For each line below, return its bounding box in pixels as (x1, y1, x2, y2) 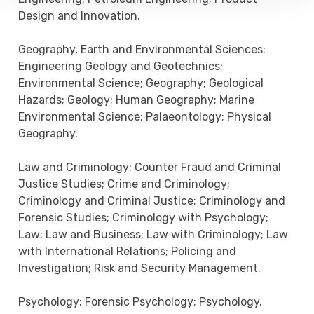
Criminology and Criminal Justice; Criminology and (18, 194, 286, 208)
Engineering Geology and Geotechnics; (18, 60, 224, 74)
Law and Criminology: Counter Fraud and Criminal (18, 161, 282, 175)
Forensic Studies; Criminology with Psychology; (18, 211, 269, 225)
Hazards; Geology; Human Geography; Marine (18, 93, 255, 107)
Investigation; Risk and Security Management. (18, 261, 261, 275)
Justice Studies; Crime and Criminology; (18, 177, 231, 191)
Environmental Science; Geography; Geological (18, 76, 264, 90)
